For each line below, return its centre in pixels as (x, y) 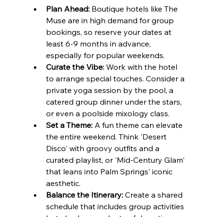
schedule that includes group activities (116, 207)
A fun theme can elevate (138, 125)
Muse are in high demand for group (111, 21)
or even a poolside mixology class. (108, 114)
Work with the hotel (141, 67)
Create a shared (154, 195)
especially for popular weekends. (105, 55)
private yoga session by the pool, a (110, 90)
